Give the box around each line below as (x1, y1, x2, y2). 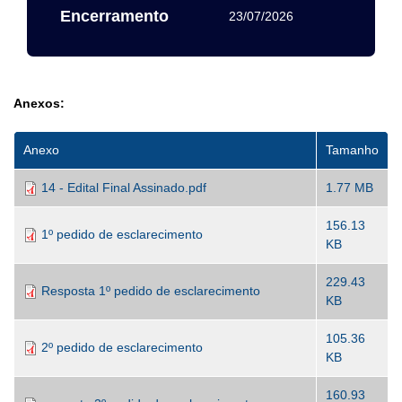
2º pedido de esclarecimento (41, 340, 203, 354)
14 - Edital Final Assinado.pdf (41, 180, 206, 195)
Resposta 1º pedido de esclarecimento (41, 284, 260, 298)
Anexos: (13, 96, 65, 110)
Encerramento (60, 7, 169, 25)
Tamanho (326, 143, 379, 157)
